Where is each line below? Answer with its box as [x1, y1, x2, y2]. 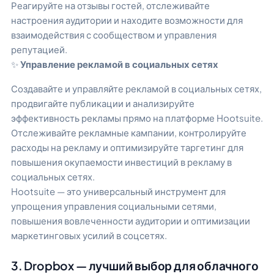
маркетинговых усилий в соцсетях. [11, 229, 169, 242]
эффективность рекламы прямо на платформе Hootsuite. [11, 112, 263, 124]
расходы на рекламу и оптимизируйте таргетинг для [11, 141, 243, 154]
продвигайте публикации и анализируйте [11, 97, 194, 109]
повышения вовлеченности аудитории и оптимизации [11, 215, 250, 227]
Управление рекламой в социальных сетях [20, 57, 218, 70]
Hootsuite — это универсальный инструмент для [11, 185, 226, 198]
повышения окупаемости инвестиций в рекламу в [11, 156, 232, 168]
